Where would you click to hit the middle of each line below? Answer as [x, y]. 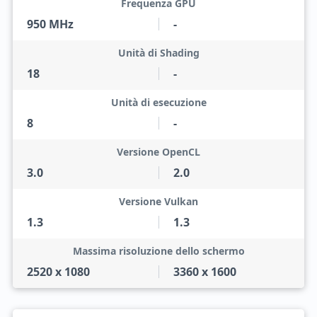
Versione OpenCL [158, 152]
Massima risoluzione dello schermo [158, 251]
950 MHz [50, 24]
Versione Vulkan [158, 201]
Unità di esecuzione [158, 102]
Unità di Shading [158, 53]
